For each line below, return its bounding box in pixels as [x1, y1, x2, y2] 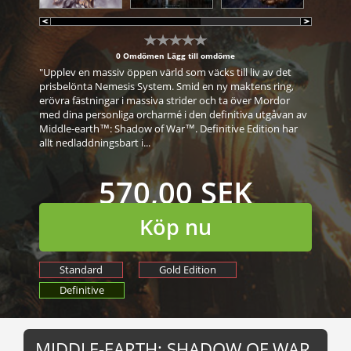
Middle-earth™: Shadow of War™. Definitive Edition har [39, 121, 298, 136]
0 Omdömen [116, 49, 167, 61]
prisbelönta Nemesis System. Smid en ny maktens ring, [39, 78, 294, 93]
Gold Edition [159, 262, 216, 277]
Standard [60, 262, 103, 277]
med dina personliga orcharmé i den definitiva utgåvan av [39, 107, 307, 121]
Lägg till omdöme [167, 49, 235, 61]
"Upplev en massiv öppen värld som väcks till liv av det [39, 64, 291, 79]
